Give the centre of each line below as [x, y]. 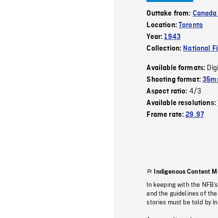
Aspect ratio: [168, 91]
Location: [163, 25]
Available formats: [177, 68]
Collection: [165, 48]
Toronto [191, 25]
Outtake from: [170, 13]
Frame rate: [166, 115]
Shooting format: [175, 80]
